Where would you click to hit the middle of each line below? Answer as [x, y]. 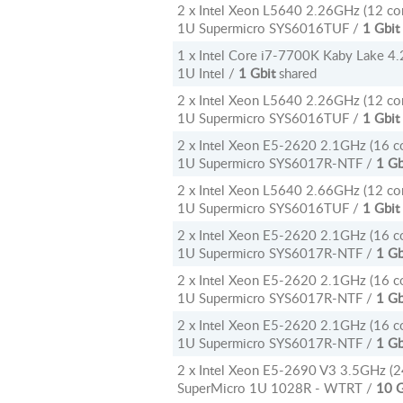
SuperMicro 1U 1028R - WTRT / [277, 388]
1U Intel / [208, 73]
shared [296, 73]
